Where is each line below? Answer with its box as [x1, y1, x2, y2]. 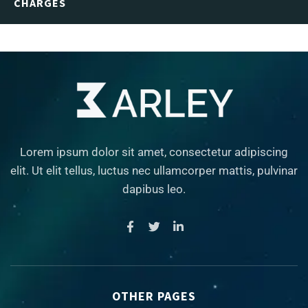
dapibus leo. [122, 181, 186, 196]
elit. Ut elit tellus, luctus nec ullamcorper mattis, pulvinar [10, 163, 298, 177]
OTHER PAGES [112, 287, 196, 304]
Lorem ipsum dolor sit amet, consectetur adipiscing [20, 144, 288, 159]
